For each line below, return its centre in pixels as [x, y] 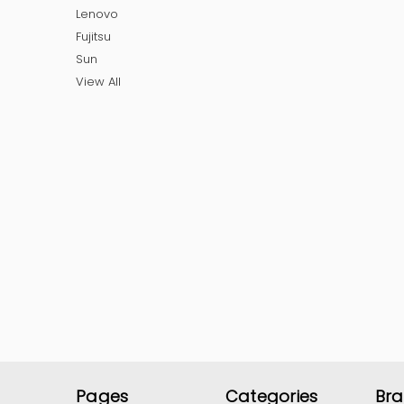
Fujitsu [93, 36]
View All [98, 81]
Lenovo [97, 14]
